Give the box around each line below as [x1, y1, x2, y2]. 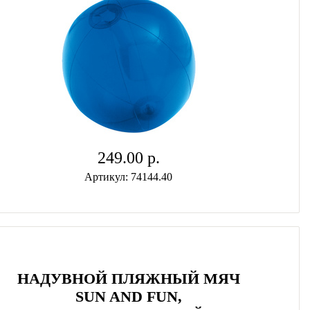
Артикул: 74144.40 [84, 171, 173, 183]
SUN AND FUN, [75, 288, 182, 305]
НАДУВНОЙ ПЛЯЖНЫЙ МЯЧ [17, 270, 240, 287]
